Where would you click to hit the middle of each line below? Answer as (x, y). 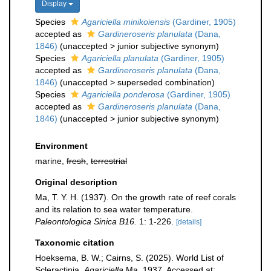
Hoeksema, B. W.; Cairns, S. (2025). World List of (129, 258)
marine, (51, 161)
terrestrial (109, 161)
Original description (76, 182)
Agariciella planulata (120, 58)
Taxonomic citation (75, 243)
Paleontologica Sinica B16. (86, 221)
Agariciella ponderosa (123, 94)
